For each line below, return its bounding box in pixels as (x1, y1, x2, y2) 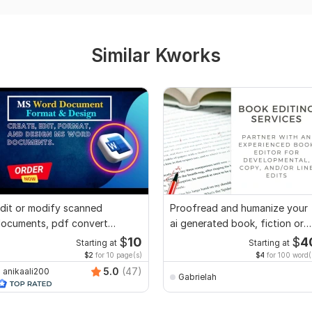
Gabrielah (178, 271, 217, 282)
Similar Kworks (91, 45, 221, 67)
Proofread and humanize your (170, 202, 308, 214)
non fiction (170, 233, 221, 245)
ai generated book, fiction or (170, 217, 304, 230)
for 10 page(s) (93, 251, 142, 260)
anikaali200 (3, 265, 49, 276)
